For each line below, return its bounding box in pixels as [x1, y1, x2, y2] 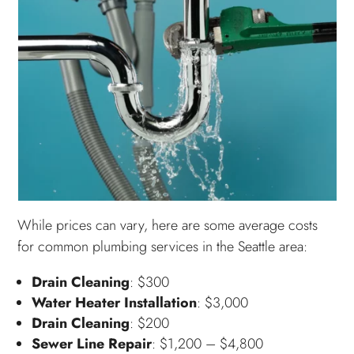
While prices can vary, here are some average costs [17, 214, 318, 235]
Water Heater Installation [32, 292, 198, 313]
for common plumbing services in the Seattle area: [17, 235, 308, 257]
